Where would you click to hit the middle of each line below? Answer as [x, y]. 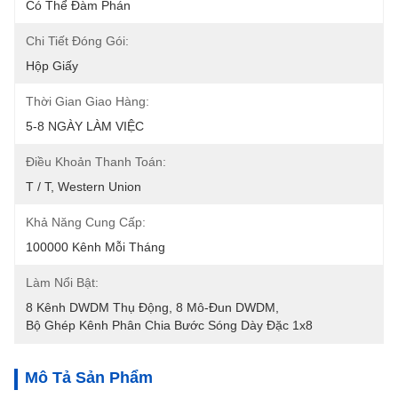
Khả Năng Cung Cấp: [86, 222]
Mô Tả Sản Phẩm [89, 378]
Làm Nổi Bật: [62, 283]
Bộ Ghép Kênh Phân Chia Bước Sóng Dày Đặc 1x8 [169, 325]
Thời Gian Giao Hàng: [88, 101]
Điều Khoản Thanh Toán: [96, 162]
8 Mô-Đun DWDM [226, 307]
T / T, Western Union [84, 187]
